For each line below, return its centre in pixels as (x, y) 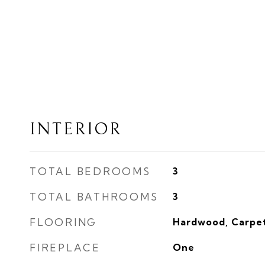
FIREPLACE (65, 248)
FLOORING (63, 222)
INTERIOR (76, 129)
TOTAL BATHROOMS (94, 197)
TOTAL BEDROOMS (90, 171)
